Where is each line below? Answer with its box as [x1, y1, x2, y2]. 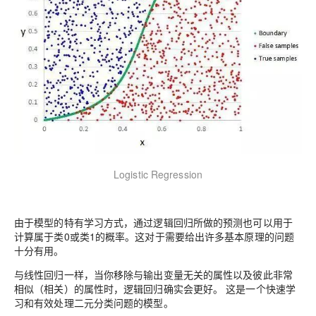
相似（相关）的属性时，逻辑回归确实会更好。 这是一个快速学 [14, 281, 296, 296]
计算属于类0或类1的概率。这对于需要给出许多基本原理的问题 [14, 229, 295, 243]
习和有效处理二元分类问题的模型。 [14, 295, 174, 310]
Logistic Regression [114, 166, 202, 181]
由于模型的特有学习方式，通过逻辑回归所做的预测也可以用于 [14, 214, 293, 229]
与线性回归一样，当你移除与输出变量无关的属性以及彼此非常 [14, 267, 293, 281]
